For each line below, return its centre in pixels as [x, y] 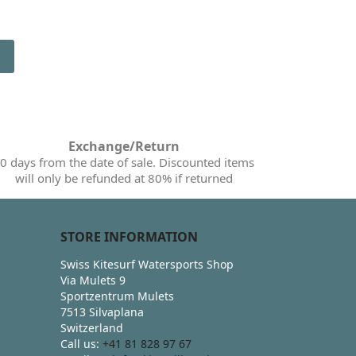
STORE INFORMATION [129, 236]
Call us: [81, 343]
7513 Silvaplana [102, 311]
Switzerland [92, 327]
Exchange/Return [124, 146]
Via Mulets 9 [93, 280]
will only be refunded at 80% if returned [124, 178]
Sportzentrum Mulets [117, 296]
